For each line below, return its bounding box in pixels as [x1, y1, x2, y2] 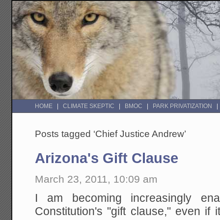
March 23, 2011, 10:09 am [35, 173, 158, 185]
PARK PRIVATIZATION [153, 103, 213, 110]
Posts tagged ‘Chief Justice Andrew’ [35, 129, 187, 139]
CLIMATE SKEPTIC [63, 103, 115, 110]
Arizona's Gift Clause [35, 150, 179, 166]
